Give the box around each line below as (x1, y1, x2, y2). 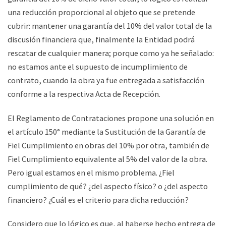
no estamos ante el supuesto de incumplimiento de (8, 62, 188, 72)
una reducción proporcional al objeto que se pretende (8, 7, 195, 18)
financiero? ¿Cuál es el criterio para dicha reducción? (8, 194, 190, 205)
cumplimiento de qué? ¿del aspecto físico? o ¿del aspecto (8, 181, 208, 191)
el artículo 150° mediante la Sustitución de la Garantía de (8, 126, 206, 137)
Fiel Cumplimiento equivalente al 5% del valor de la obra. (8, 153, 207, 164)
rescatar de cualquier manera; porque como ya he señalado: (8, 48, 214, 59)
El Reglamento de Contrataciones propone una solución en (8, 112, 214, 123)
